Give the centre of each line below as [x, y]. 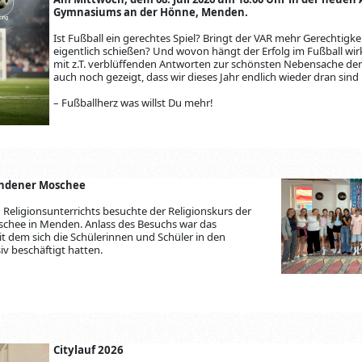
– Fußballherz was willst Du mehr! [135, 102]
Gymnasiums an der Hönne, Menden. [151, 12]
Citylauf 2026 [89, 349]
